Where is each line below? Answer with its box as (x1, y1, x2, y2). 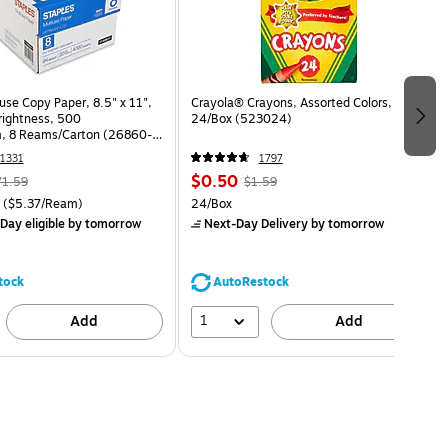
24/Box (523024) (190, 109, 292, 128)
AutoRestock (212, 272, 289, 291)
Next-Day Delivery (203, 214, 308, 233)
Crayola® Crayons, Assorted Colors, (190, 93, 392, 112)
